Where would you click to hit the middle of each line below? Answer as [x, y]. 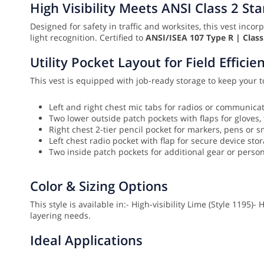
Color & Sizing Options [99, 186]
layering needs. [62, 216]
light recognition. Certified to [88, 38]
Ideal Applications [86, 240]
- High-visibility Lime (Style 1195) [190, 204]
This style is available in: [78, 204]
